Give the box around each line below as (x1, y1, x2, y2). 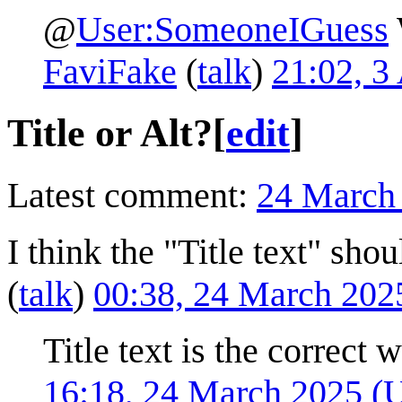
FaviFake (43, 50, 177, 92)
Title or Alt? (7, 110, 213, 155)
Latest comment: (7, 174, 257, 215)
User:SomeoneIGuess (76, 8, 389, 49)
